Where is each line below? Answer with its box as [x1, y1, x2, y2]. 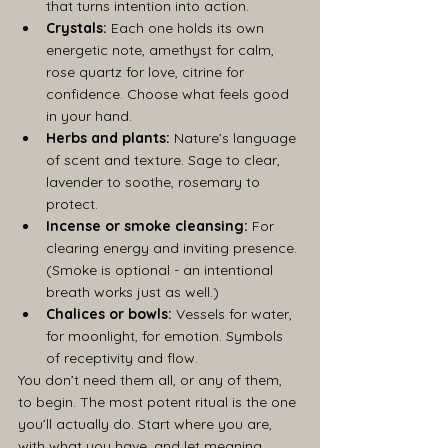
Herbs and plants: [46, 129, 170, 148]
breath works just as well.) [46, 283, 219, 302]
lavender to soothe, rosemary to [46, 173, 264, 192]
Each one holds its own [107, 19, 268, 38]
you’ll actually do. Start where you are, [18, 415, 276, 434]
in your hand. [46, 107, 132, 126]
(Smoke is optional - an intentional [46, 261, 277, 280]
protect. [46, 195, 98, 214]
